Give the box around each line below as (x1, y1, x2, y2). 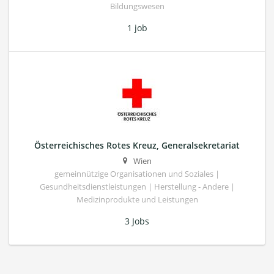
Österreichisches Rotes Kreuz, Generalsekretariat (34, 139, 240, 152)
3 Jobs (125, 215, 149, 228)
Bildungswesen (109, 1, 165, 12)
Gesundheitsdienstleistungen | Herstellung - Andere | (39, 182, 235, 193)
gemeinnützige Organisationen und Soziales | (54, 169, 220, 180)
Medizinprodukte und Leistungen (76, 194, 198, 206)
